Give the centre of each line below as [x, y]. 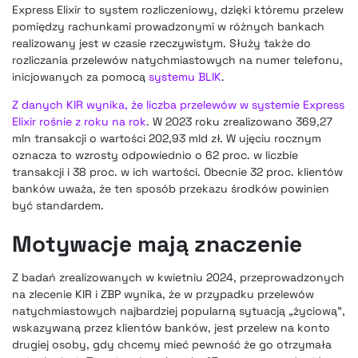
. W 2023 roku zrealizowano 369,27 [239, 121]
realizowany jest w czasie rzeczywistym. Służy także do [161, 43]
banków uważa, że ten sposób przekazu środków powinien [171, 188]
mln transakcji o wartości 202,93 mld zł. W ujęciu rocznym [167, 138]
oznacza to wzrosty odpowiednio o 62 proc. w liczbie [155, 155]
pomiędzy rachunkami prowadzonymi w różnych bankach [168, 26]
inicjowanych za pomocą [80, 76]
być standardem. [58, 205]
